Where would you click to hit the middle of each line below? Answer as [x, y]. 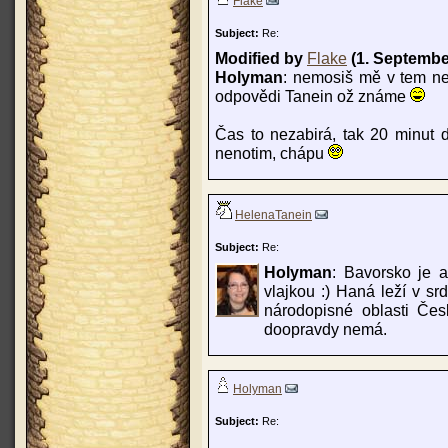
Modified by [261, 58]
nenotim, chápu [271, 153]
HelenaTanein [273, 215]
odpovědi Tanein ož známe [312, 96]
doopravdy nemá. [325, 329]
